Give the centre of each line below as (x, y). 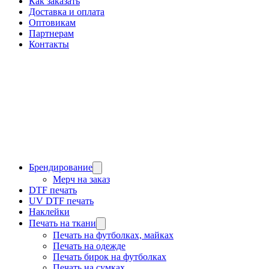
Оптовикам (52, 23)
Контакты (49, 44)
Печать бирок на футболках (110, 257)
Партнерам (51, 33)
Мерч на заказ (81, 179)
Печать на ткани (62, 223)
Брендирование (61, 167)
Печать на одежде (89, 246)
